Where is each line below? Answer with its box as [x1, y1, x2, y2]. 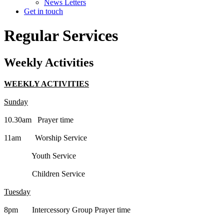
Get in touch [24, 7, 63, 15]
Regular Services [4, 26, 118, 45]
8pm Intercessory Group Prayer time [4, 205, 130, 214]
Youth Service [4, 151, 76, 160]
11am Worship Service [4, 133, 87, 142]
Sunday [4, 97, 28, 106]
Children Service [4, 169, 85, 178]
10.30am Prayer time [4, 115, 73, 124]
